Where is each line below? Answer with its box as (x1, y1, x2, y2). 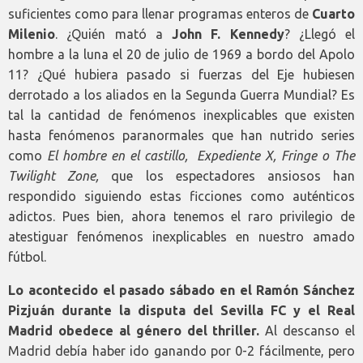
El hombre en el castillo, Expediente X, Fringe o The (46, 148, 356, 164)
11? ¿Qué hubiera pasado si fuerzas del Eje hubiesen (8, 67, 355, 83)
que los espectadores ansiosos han (111, 169, 356, 184)
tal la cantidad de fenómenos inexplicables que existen (8, 108, 355, 123)
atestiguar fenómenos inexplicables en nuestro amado (8, 229, 355, 245)
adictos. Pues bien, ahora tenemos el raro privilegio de (8, 209, 355, 224)
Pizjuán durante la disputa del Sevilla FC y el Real (8, 303, 355, 318)
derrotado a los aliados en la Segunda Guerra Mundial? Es (8, 88, 355, 103)
